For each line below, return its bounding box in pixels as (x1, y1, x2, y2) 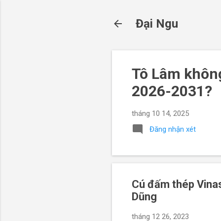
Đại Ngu (136, 17, 178, 31)
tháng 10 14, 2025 (132, 109, 189, 118)
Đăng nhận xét (149, 125, 196, 134)
